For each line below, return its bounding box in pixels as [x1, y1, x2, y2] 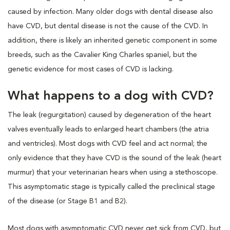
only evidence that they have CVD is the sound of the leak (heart [8, 154, 221, 162]
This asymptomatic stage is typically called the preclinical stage [8, 183, 215, 190]
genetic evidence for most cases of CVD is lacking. [8, 65, 174, 73]
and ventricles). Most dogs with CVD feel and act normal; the [8, 140, 207, 147]
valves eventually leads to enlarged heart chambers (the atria [8, 125, 209, 133]
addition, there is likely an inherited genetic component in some [8, 36, 217, 44]
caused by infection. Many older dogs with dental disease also [8, 8, 213, 15]
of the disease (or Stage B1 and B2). [8, 197, 127, 205]
